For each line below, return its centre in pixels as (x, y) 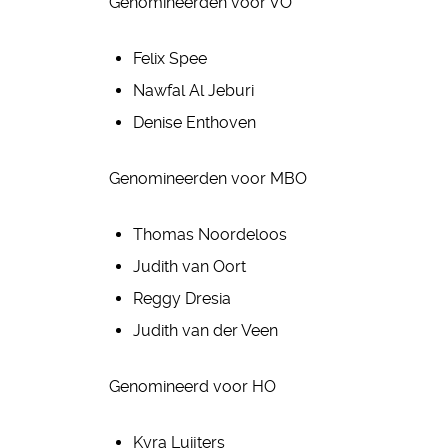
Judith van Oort (189, 266)
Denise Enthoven (194, 122)
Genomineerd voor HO (192, 386)
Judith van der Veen (205, 330)
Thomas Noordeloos (212, 234)
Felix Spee (170, 58)
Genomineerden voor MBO (208, 178)
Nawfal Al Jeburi (193, 90)
